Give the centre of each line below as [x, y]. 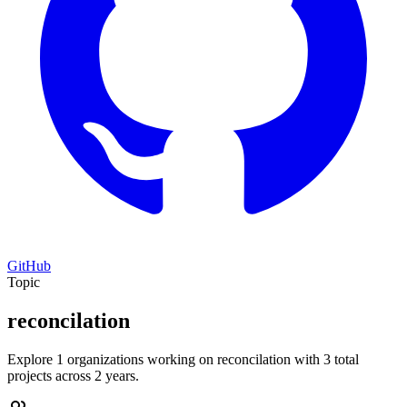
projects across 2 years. [73, 375]
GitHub [29, 266]
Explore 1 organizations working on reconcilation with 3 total [183, 359]
